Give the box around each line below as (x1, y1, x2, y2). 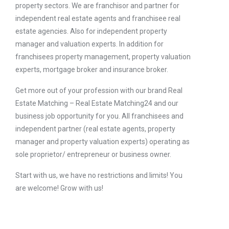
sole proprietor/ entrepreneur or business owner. (15, 150, 171, 158)
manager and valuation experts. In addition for (15, 39, 164, 48)
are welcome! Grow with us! (15, 184, 103, 192)
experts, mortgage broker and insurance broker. (15, 65, 168, 74)
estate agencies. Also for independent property (15, 27, 167, 35)
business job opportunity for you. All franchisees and (15, 111, 184, 120)
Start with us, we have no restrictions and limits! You (15, 171, 182, 179)
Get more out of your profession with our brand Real (15, 86, 182, 95)
